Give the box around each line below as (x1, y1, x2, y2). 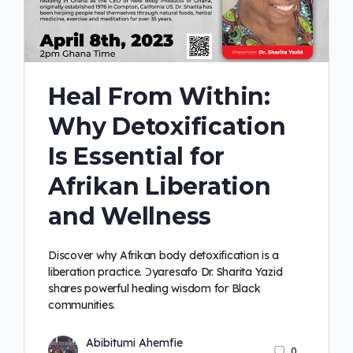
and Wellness (48, 202, 212, 232)
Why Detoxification (48, 112, 286, 142)
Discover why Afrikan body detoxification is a (48, 248, 280, 263)
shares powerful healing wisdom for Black (48, 281, 261, 296)
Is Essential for (48, 142, 225, 172)
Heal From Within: (48, 82, 270, 112)
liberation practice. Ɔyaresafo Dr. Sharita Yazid (48, 265, 283, 280)
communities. (48, 298, 116, 313)
